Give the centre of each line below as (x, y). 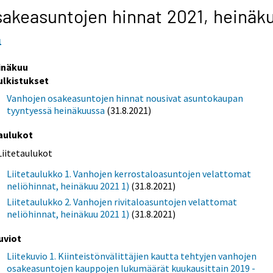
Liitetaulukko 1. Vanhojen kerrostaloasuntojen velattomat (129, 173)
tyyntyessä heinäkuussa (56, 110)
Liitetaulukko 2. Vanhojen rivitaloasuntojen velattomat (122, 201)
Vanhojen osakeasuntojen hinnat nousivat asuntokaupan (125, 98)
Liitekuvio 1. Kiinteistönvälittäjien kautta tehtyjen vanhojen (132, 256)
